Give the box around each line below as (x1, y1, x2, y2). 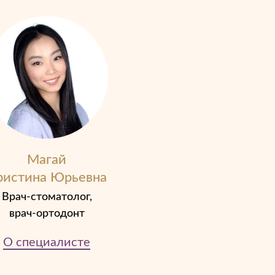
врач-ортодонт (9, 208, 85, 219)
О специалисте (3, 236, 90, 249)
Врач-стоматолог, (1, 192, 92, 203)
